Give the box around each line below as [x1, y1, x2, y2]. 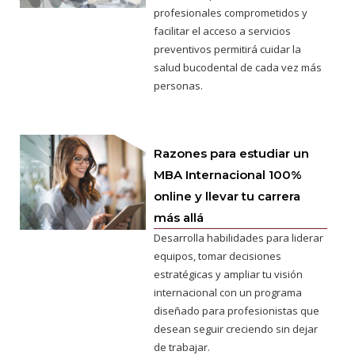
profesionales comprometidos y [154, 6, 308, 21]
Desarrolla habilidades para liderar [154, 231, 324, 246]
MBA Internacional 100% [154, 167, 303, 183]
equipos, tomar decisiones [154, 249, 282, 264]
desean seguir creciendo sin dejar [154, 322, 319, 337]
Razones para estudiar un [154, 146, 310, 162]
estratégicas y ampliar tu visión [154, 267, 303, 282]
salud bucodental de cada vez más [154, 60, 323, 75]
